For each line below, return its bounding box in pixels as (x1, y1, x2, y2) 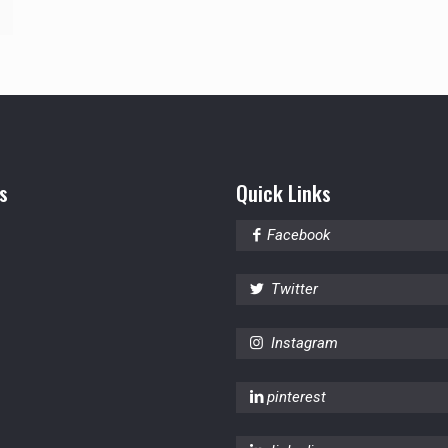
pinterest (267, 387, 327, 406)
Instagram (271, 333, 339, 352)
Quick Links (236, 176, 332, 208)
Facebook (267, 225, 331, 244)
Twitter (271, 279, 319, 298)
